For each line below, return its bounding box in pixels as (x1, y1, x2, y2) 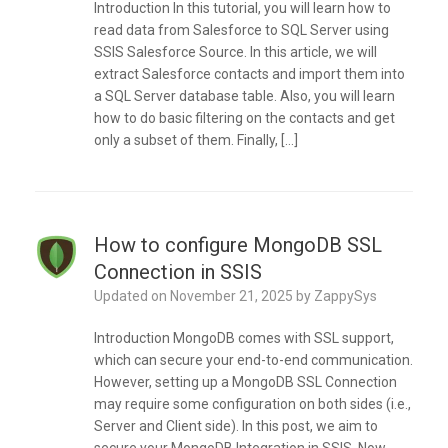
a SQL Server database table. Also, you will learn (93, 88, 395, 105)
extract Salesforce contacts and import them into (93, 66, 405, 83)
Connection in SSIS (93, 260, 262, 285)
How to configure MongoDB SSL (93, 233, 382, 258)
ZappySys (313, 288, 377, 305)
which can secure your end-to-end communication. (93, 352, 413, 369)
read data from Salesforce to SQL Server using (93, 22, 389, 39)
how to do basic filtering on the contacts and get (93, 110, 395, 127)
